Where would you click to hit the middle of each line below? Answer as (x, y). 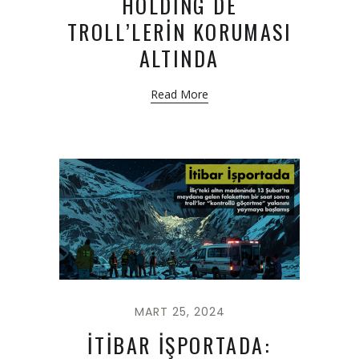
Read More (179, 94)
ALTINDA (179, 58)
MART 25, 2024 (179, 312)
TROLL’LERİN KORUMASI (179, 31)
